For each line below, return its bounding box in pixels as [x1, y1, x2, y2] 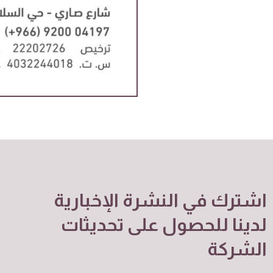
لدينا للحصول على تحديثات [61, 214, 267, 235]
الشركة [207, 239, 267, 260]
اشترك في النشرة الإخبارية [54, 190, 267, 211]
